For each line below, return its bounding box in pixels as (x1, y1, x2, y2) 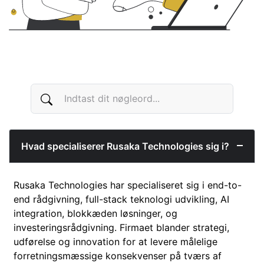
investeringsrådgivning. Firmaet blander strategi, (14, 222, 229, 234)
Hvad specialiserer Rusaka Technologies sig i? (21, 140, 229, 152)
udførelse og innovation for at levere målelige (14, 236, 217, 248)
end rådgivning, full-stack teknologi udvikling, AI (14, 193, 229, 206)
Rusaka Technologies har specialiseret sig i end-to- (14, 179, 242, 192)
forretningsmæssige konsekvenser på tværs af (14, 250, 222, 262)
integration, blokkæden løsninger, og (14, 207, 177, 220)
